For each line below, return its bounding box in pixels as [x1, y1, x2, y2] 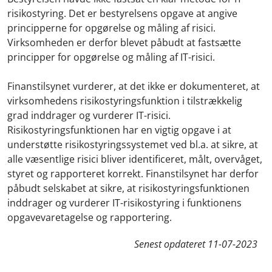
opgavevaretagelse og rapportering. [7, 211, 172, 224]
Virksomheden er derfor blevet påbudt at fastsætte [7, 36, 241, 49]
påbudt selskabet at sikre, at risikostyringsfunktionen [7, 182, 250, 195]
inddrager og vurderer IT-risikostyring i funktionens [7, 196, 242, 209]
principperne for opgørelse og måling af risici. [7, 21, 216, 35]
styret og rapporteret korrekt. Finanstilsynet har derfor [7, 167, 259, 180]
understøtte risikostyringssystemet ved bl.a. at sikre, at [7, 138, 258, 151]
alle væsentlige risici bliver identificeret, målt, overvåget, [7, 152, 262, 166]
